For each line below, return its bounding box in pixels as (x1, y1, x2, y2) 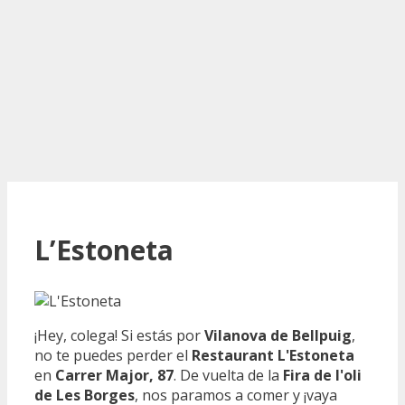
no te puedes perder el (34, 344, 192, 365)
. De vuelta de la (174, 364, 283, 385)
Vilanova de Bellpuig (204, 325, 352, 345)
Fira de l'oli (283, 364, 362, 385)
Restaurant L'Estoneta (192, 344, 354, 365)
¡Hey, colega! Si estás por (34, 325, 204, 345)
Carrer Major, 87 (55, 364, 174, 385)
